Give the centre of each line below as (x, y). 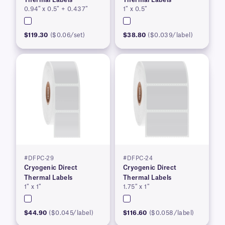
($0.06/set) (68, 35)
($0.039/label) (171, 35)
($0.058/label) (172, 213)
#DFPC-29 (39, 158)
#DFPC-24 (138, 158)
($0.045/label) (71, 213)
